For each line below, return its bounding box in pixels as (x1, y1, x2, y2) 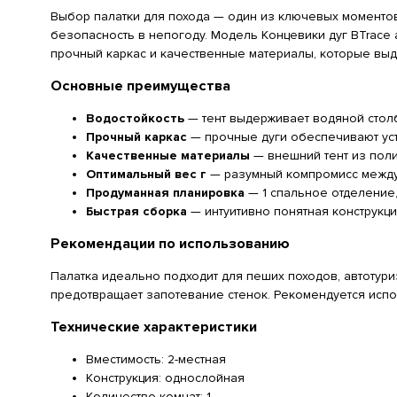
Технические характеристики (51, 317, 257, 336)
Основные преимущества (51, 76, 230, 95)
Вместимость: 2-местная (86, 351, 226, 367)
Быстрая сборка (86, 203, 187, 219)
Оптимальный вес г (86, 166, 206, 182)
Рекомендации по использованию (51, 234, 290, 253)
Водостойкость (86, 110, 184, 126)
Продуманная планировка (86, 184, 245, 200)
